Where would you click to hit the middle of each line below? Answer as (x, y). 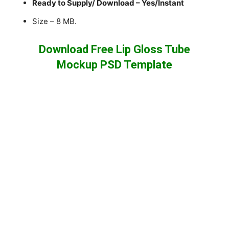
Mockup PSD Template (114, 64)
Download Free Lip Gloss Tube (114, 49)
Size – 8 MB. (55, 21)
